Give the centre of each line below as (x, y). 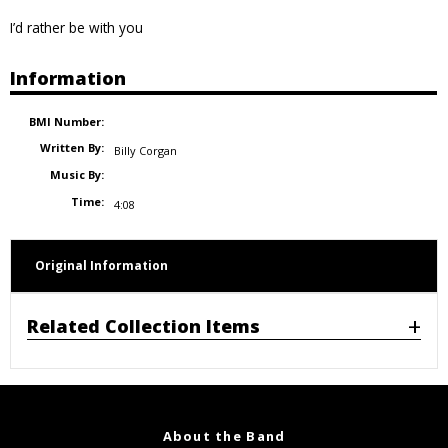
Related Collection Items (143, 325)
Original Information (101, 265)
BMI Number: (66, 121)
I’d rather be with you (76, 27)
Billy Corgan (145, 151)
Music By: (76, 175)
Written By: (71, 148)
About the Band (224, 435)
